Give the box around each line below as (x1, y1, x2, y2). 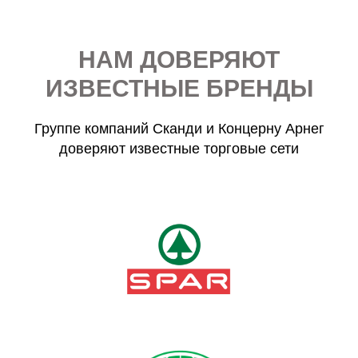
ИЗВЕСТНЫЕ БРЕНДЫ (45, 74, 313, 101)
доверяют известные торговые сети (59, 140, 299, 157)
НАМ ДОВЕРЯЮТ (78, 46, 280, 73)
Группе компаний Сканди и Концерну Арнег (34, 120, 324, 137)
